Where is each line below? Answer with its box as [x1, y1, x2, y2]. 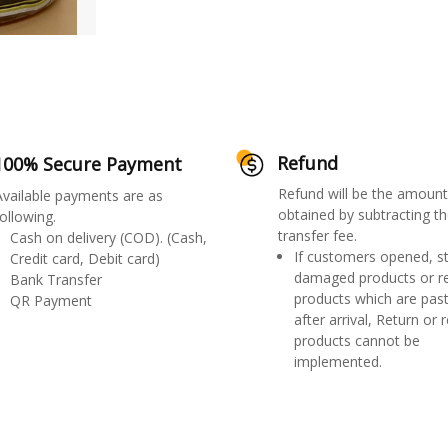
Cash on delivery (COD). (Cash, [9, 227, 207, 247]
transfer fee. [277, 225, 357, 245]
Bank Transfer [9, 269, 102, 289]
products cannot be [293, 330, 420, 350]
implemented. [293, 351, 382, 371]
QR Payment [9, 290, 92, 310]
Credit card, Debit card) [9, 248, 160, 268]
